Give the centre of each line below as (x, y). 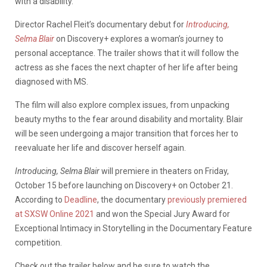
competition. (39, 242)
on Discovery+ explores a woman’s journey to (139, 38)
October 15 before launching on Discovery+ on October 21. (124, 185)
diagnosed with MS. (52, 81)
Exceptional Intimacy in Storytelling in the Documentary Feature (133, 228)
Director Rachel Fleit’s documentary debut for (100, 24)
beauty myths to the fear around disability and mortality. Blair (129, 119)
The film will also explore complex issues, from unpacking (122, 105)
